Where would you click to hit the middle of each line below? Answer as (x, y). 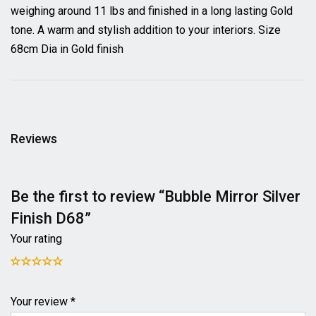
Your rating (36, 239)
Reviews (34, 139)
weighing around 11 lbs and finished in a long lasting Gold (152, 11)
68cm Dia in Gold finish (67, 49)
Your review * (43, 302)
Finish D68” (51, 218)
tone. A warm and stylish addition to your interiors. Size (146, 30)
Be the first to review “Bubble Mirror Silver (156, 196)
